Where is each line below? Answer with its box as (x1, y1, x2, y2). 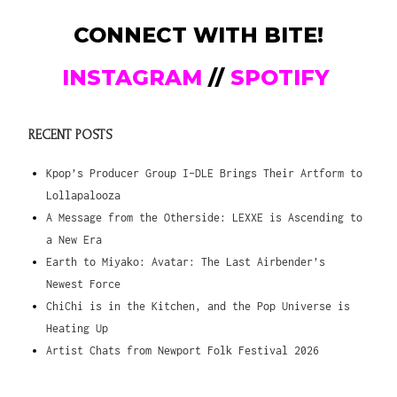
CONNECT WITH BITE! (74, 21, 323, 48)
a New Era (46, 232, 103, 246)
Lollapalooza (46, 188, 121, 202)
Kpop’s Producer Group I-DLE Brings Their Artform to (46, 166, 363, 180)
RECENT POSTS (28, 127, 113, 143)
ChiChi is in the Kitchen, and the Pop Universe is (46, 299, 351, 313)
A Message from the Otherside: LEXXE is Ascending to (46, 210, 363, 224)
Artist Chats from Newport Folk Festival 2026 (46, 343, 320, 357)
